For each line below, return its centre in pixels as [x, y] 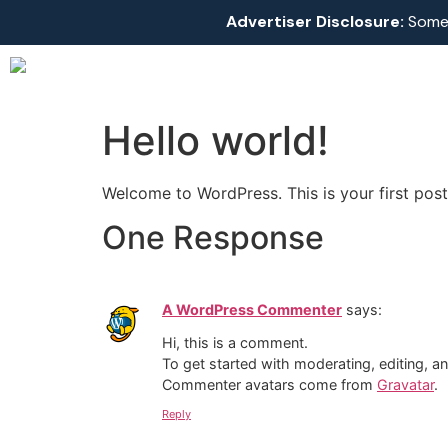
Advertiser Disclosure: [314, 21]
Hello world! [215, 140]
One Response [213, 238]
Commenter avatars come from [269, 384]
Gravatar [405, 384]
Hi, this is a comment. [235, 342]
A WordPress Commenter [252, 310]
